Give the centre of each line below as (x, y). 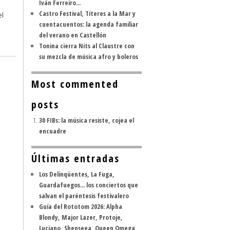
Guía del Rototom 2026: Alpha (81, 206)
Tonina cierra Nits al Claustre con (87, 46)
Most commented (75, 84)
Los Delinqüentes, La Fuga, (77, 174)
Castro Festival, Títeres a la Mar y (87, 13)
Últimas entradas (75, 158)
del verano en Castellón (73, 35)
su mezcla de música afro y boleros (89, 56)
